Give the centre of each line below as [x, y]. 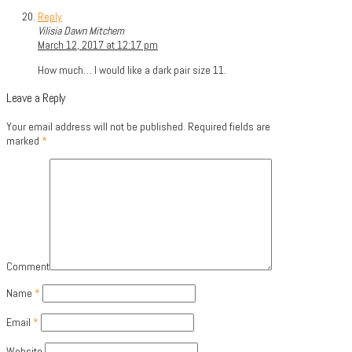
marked [24, 140]
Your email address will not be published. [96, 126]
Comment [28, 266]
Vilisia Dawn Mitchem [81, 30]
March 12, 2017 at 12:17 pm [98, 44]
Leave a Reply [36, 98]
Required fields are [228, 126]
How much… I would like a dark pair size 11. [132, 70]
